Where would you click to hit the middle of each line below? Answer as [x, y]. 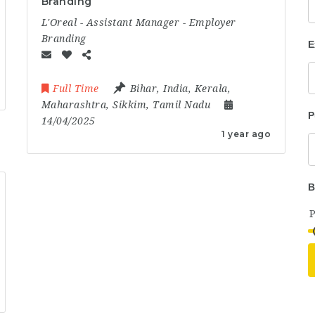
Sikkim [130, 105]
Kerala [211, 89]
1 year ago [246, 134]
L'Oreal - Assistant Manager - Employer [139, 22]
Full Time [76, 89]
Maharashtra [74, 105]
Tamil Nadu [182, 105]
